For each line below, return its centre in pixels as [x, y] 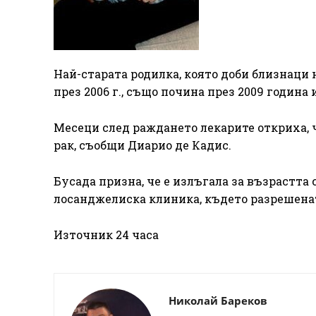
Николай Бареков [218, 301]
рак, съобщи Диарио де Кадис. [142, 145]
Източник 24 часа [106, 235]
